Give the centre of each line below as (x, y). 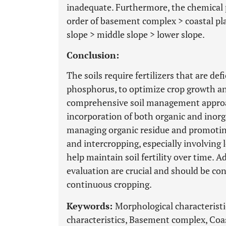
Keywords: (91, 206)
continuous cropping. (109, 184)
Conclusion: (93, 55)
